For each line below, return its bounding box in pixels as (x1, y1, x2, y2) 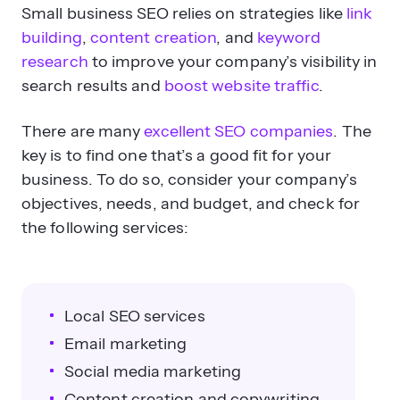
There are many (21, 121, 145, 141)
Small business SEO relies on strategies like (21, 4, 347, 23)
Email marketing (64, 334, 187, 354)
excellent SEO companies (144, 121, 334, 141)
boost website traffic (163, 76, 319, 96)
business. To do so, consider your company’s (21, 170, 357, 189)
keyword (256, 28, 321, 47)
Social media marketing (64, 362, 241, 381)
